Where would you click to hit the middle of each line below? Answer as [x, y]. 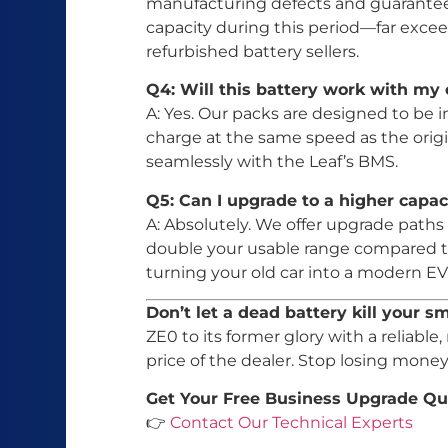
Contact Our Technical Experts [291, 423]
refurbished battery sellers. [252, 51]
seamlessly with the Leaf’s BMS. [272, 162]
